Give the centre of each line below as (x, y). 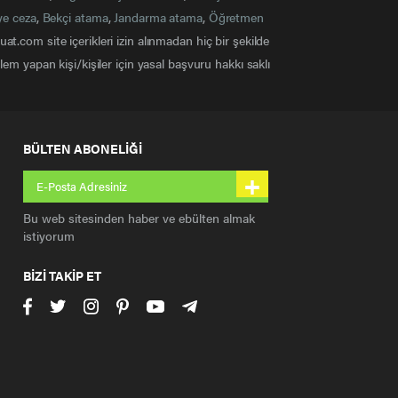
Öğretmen (236, 17)
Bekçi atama (75, 17)
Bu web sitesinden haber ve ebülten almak (139, 218)
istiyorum (49, 235)
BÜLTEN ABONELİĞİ (83, 148)
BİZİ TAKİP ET (62, 275)
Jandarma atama (158, 17)
